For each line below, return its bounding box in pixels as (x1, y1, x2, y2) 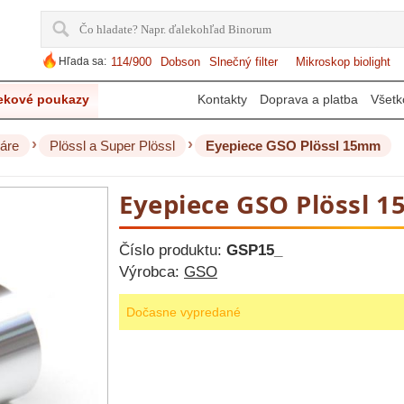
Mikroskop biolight (296, 55, 390, 69)
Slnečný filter (209, 55, 278, 69)
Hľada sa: (59, 55, 106, 68)
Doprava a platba (260, 92, 358, 106)
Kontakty (197, 92, 247, 106)
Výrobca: (119, 263, 184, 280)
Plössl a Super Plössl (50, 138, 175, 153)
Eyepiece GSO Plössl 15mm (206, 138, 381, 153)
